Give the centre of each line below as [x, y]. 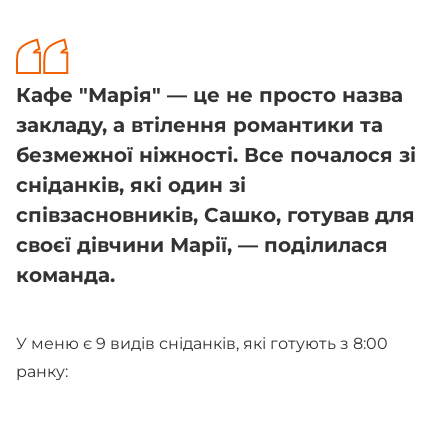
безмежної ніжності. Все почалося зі [216, 155]
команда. [68, 275]
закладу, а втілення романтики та [199, 125]
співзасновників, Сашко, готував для [215, 215]
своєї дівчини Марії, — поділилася [202, 245]
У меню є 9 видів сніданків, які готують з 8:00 [202, 343]
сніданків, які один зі [131, 185]
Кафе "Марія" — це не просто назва [209, 95]
